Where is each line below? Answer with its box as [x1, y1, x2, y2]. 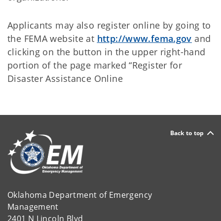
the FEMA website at [7, 33, 97, 44]
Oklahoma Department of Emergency [7, 189, 154, 200]
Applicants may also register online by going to [7, 19, 211, 31]
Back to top [170, 128, 204, 137]
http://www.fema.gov [97, 33, 192, 44]
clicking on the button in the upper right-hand [7, 46, 206, 58]
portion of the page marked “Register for [7, 59, 183, 71]
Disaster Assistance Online [7, 73, 123, 84]
